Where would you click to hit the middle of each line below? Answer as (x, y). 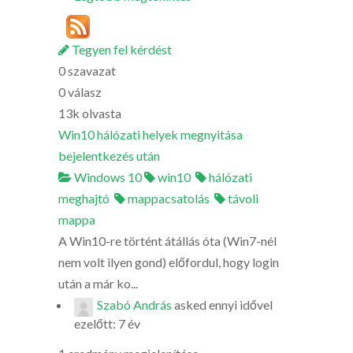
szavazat (91, 71)
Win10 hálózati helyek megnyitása (150, 134)
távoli (242, 198)
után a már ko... (98, 283)
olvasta (100, 113)
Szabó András (134, 305)
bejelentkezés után (109, 156)
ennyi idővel (241, 305)
